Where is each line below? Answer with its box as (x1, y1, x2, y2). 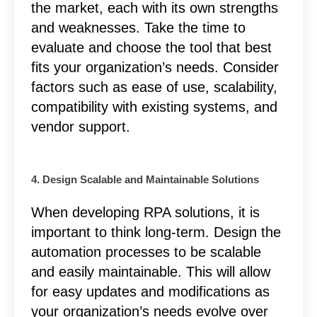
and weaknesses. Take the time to (30, 19, 246, 35)
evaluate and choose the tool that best (30, 39, 272, 55)
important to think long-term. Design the (30, 224, 281, 240)
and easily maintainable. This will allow (30, 263, 270, 279)
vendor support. (30, 118, 130, 134)
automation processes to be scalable (30, 243, 261, 260)
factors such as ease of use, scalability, (30, 79, 277, 95)
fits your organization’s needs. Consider (30, 59, 279, 75)
